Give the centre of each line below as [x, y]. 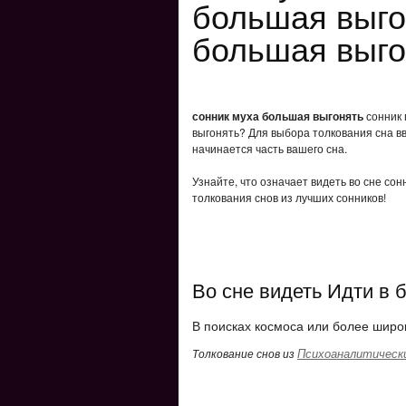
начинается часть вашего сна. [270, 148]
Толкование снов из [245, 353]
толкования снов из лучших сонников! [289, 197]
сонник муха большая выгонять [278, 116]
